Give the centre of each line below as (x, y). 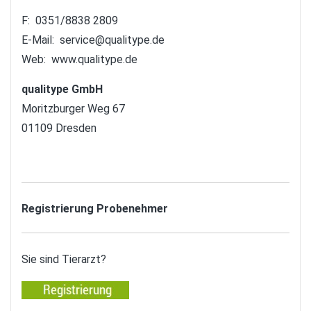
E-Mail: (41, 40)
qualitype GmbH (62, 90)
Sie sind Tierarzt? (64, 260)
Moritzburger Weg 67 (73, 109)
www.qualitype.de (94, 60)
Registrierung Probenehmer (95, 209)
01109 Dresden (59, 128)
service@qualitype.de (112, 40)
